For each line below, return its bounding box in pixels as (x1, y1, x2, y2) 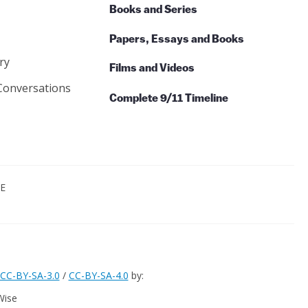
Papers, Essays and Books (109, 34, 244, 45)
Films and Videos (109, 63, 195, 74)
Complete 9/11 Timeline (109, 93, 228, 104)
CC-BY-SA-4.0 (68, 269, 129, 282)
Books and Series (109, 4, 197, 15)
